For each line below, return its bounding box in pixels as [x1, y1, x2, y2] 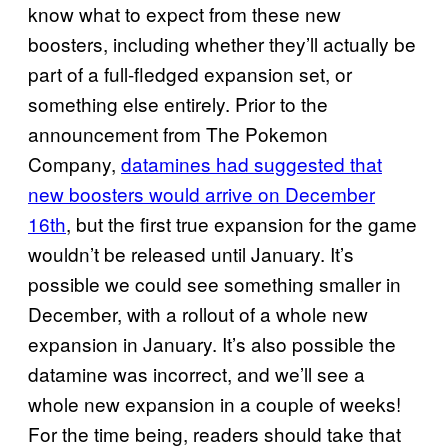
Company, [28, 149, 121, 177]
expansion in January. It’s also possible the [28, 329, 396, 357]
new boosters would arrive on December [28, 179, 375, 207]
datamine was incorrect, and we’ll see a [28, 359, 365, 387]
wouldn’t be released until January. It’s [28, 239, 354, 267]
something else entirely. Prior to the [28, 89, 328, 117]
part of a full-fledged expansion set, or [28, 59, 352, 87]
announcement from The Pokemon [28, 119, 328, 147]
